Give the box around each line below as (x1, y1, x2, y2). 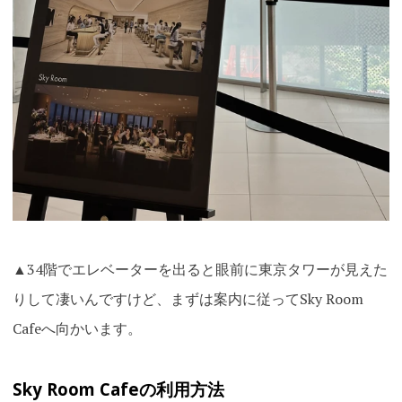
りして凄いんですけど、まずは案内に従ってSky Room (12, 288, 363, 309)
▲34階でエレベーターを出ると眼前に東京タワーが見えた (12, 258, 388, 279)
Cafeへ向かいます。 (12, 318, 142, 338)
